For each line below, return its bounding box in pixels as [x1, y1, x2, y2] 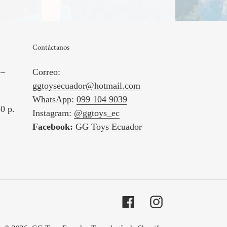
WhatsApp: [32, 94, 77, 104]
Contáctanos [32, 41, 69, 55]
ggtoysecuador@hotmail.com [32, 80, 140, 91]
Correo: [32, 66, 60, 77]
